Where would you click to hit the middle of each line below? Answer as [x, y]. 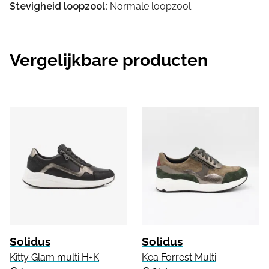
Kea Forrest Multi [179, 257]
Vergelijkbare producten [109, 60]
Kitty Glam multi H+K [54, 257]
